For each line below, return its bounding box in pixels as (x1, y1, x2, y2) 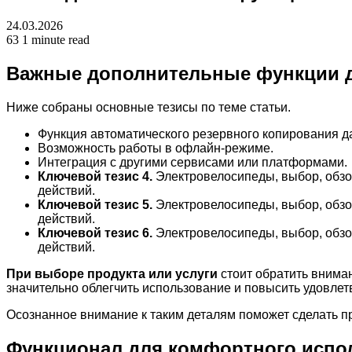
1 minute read (22, 32, 90, 46)
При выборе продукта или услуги (6, 266, 218, 280)
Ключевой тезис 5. (38, 197, 152, 211)
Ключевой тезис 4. (38, 169, 152, 183)
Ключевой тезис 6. (38, 225, 152, 240)
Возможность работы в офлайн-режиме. (38, 141, 273, 155)
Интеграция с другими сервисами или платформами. (38, 155, 347, 169)
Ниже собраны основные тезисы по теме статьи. (6, 100, 291, 114)
